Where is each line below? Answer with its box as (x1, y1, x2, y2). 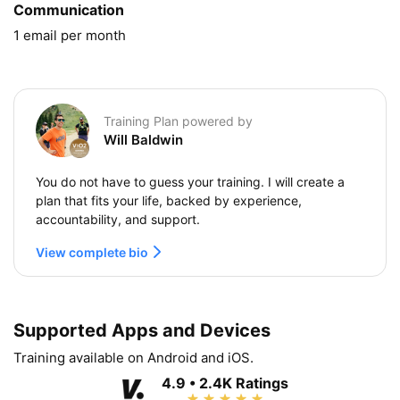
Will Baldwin (104, 130, 183, 148)
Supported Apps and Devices (13, 319, 271, 341)
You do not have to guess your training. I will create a (36, 173, 345, 189)
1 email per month (13, 27, 126, 44)
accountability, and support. (36, 211, 200, 227)
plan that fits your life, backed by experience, (36, 192, 302, 208)
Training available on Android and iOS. (13, 348, 254, 366)
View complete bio (36, 244, 151, 260)
